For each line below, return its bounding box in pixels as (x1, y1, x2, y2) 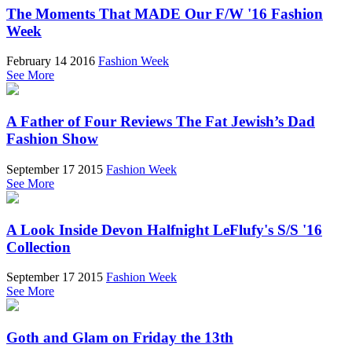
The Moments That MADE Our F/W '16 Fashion (6, 5, 323, 22)
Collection (6, 238, 71, 255)
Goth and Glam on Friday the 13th (6, 329, 233, 346)
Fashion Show (6, 130, 98, 148)
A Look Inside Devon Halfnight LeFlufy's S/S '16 (6, 221, 322, 238)
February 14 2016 (6, 54, 95, 68)
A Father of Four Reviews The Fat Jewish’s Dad (6, 113, 315, 130)
